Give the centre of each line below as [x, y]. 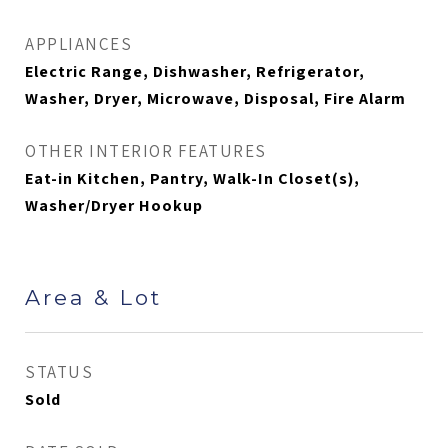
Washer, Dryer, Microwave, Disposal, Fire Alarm [215, 98]
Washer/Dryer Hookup [114, 205]
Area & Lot [93, 297]
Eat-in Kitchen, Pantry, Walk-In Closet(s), [192, 178]
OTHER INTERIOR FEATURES [146, 151]
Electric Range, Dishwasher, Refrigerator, [195, 71]
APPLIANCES [78, 44]
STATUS [59, 372]
